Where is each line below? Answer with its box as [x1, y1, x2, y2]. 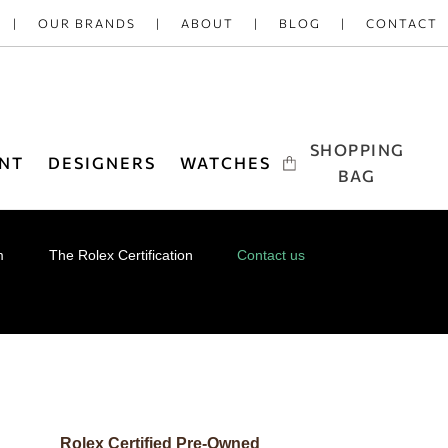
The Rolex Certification [48, 246, 193, 263]
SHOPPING [309, 140, 405, 160]
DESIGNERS [48, 152, 156, 172]
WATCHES [180, 152, 271, 172]
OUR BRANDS [38, 15, 136, 30]
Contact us [237, 246, 306, 263]
